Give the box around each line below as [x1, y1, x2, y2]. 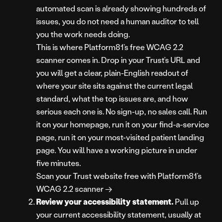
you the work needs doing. [36, 29, 130, 40]
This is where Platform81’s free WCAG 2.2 [36, 42, 183, 53]
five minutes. [36, 158, 81, 168]
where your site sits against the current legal [36, 80, 193, 91]
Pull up [173, 196, 199, 207]
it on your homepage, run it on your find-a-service [36, 119, 209, 130]
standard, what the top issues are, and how [36, 93, 188, 104]
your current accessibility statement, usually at [36, 209, 201, 220]
